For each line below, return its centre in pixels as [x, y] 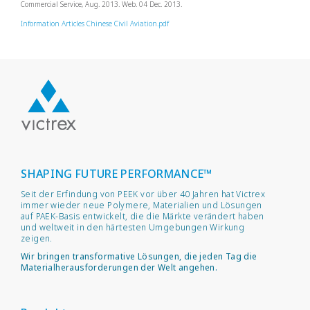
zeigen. [37, 238]
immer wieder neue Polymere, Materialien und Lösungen [142, 205]
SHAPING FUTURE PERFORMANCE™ [117, 174]
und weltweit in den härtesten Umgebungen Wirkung [133, 227]
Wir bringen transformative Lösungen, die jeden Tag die [139, 256]
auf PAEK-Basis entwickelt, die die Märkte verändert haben [143, 216]
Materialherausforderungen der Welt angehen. [119, 267]
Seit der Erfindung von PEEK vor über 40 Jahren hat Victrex [143, 194]
